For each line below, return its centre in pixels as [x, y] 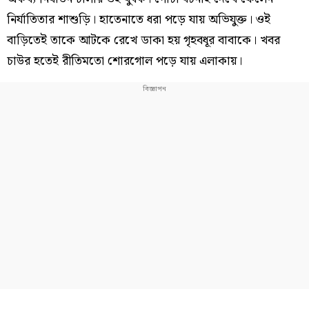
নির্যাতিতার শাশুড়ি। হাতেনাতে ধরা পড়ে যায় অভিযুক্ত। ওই [139, 19]
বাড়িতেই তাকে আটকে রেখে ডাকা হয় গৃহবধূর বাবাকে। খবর [143, 40]
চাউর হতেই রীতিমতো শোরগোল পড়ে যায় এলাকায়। [126, 61]
